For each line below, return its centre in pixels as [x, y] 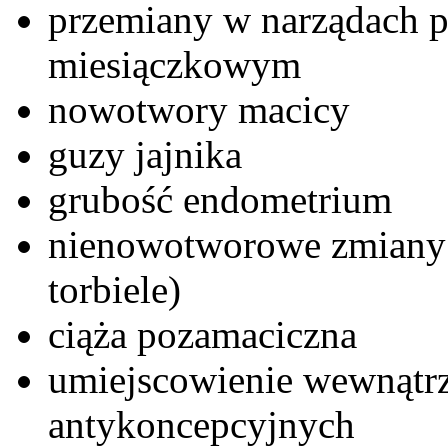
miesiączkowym [174, 64]
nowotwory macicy [199, 109]
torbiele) [114, 289]
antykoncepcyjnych [201, 424]
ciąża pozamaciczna [202, 334]
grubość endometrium [220, 199]
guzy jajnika [145, 154]
